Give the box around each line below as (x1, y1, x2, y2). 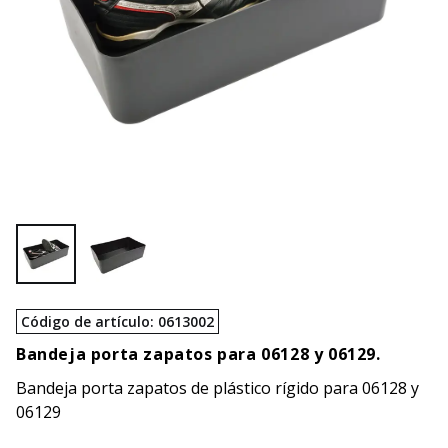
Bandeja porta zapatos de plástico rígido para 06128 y (16, 377, 419, 399)
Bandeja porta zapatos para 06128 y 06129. (16, 343, 381, 365)
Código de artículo (21, 312, 150, 331)
